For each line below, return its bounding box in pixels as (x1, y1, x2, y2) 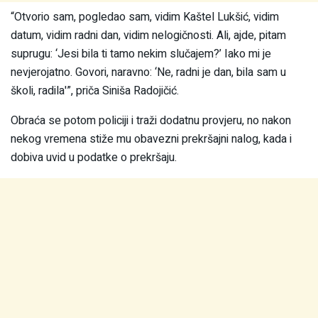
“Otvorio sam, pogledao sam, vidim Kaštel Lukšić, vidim (11, 9, 279, 26)
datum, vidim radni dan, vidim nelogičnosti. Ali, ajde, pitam (11, 27, 286, 45)
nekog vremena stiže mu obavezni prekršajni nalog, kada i (11, 131, 292, 148)
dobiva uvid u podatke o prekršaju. (11, 149, 177, 167)
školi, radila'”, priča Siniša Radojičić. (11, 82, 179, 100)
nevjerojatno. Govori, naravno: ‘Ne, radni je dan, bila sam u (11, 64, 286, 82)
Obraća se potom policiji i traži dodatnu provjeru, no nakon (11, 112, 291, 130)
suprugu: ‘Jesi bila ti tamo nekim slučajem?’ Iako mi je (11, 45, 271, 63)
